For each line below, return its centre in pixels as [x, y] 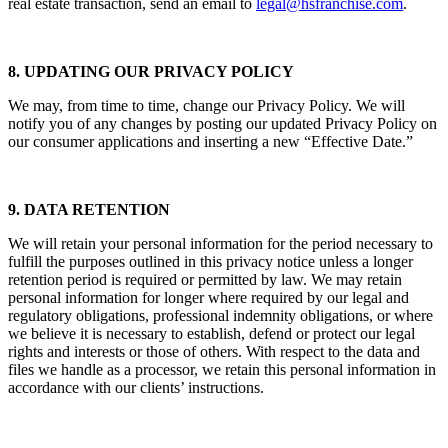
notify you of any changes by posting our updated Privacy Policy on [222, 124]
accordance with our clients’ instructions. [136, 388]
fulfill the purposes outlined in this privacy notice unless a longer [210, 262]
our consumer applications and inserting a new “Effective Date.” [210, 142]
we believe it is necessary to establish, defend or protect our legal [211, 334]
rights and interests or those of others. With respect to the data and [214, 352]
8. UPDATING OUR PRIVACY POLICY [151, 72]
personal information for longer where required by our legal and [208, 298]
